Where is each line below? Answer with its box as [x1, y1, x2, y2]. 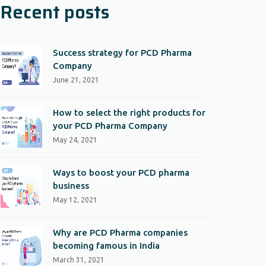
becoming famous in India [53, 240, 160, 251]
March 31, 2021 [53, 256, 104, 264]
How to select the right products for [53, 107, 205, 118]
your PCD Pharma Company [53, 121, 167, 131]
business [53, 180, 89, 191]
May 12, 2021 [53, 196, 97, 204]
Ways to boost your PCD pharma [53, 167, 189, 178]
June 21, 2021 [53, 76, 99, 84]
